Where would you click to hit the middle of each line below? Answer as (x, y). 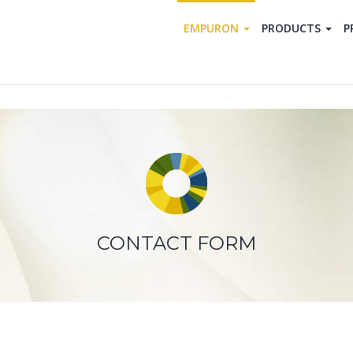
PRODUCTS (291, 28)
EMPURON (211, 28)
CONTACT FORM (176, 243)
